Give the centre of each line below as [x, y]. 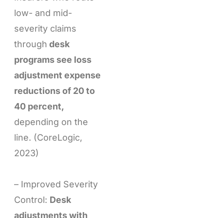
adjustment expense [57, 75]
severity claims [45, 29]
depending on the [51, 122]
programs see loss [53, 60]
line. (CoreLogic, [48, 138]
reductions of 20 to [54, 91]
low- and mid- [43, 13]
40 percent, [39, 107]
